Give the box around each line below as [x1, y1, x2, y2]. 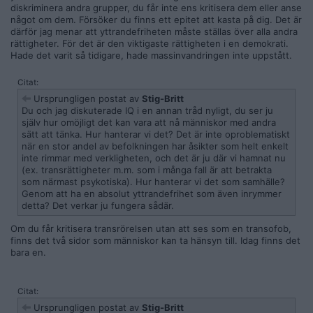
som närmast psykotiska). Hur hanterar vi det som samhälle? [22, 176, 285, 187]
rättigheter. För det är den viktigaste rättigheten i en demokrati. [10, 38, 289, 49]
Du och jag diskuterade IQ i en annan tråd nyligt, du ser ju [22, 105, 273, 116]
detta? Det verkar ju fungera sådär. [22, 200, 174, 211]
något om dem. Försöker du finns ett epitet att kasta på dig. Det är [10, 14, 302, 25]
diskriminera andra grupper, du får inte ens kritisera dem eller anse [10, 2, 302, 13]
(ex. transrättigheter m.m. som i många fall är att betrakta [22, 164, 272, 175]
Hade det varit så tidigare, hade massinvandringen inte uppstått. [10, 50, 292, 61]
